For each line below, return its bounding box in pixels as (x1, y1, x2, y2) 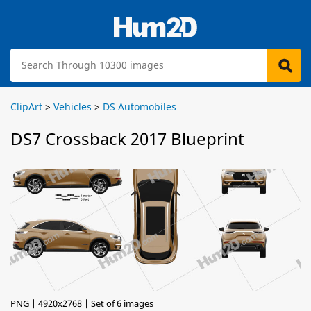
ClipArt (10, 100, 42, 113)
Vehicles (53, 100, 92, 113)
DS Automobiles (103, 100, 176, 113)
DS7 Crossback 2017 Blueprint (10, 127, 244, 150)
